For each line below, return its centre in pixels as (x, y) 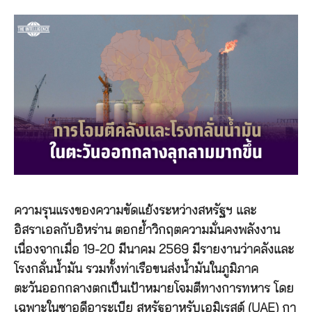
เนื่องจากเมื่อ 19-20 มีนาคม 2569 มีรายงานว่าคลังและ (154, 250)
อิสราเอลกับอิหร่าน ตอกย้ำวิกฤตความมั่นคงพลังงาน (147, 230)
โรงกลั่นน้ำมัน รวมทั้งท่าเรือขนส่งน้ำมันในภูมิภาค (136, 269)
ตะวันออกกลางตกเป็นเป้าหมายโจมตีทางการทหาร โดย (154, 289)
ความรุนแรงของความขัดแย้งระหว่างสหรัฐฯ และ (135, 211)
